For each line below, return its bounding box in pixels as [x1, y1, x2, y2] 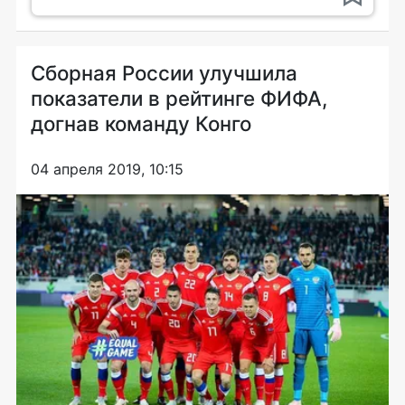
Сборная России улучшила [31, 60, 297, 85]
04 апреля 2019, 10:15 [31, 159, 184, 178]
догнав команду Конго [31, 110, 251, 136]
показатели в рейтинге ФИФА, [31, 85, 327, 110]
